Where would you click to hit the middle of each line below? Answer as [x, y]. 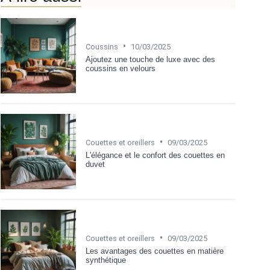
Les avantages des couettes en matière [155, 251]
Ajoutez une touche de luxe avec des [150, 59]
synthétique [106, 260]
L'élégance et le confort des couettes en [155, 155]
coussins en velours [121, 68]
